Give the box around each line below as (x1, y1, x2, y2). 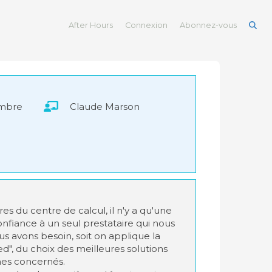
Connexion (125, 21, 168, 30)
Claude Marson (70, 100, 140, 112)
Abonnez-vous (180, 21, 237, 30)
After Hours (69, 21, 114, 30)
